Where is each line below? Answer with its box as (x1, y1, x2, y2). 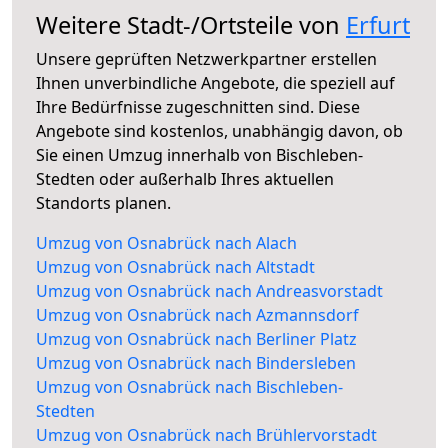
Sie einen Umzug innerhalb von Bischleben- (36, 144, 363, 167)
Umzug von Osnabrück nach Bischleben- (36, 376, 343, 399)
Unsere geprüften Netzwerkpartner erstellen (36, 48, 377, 71)
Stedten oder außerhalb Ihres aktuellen (36, 168, 334, 191)
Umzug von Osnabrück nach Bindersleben (36, 352, 356, 375)
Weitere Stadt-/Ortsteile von (36, 9, 346, 42)
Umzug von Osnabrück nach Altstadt (36, 256, 315, 279)
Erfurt (346, 9, 410, 42)
